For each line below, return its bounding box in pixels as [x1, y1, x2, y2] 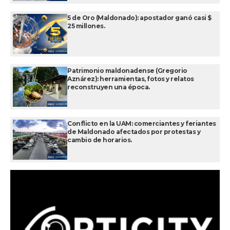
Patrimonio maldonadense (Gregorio [67, 66, 187, 74]
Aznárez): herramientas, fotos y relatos [67, 74, 194, 83]
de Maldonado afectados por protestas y [67, 127, 200, 136]
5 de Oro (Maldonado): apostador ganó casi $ [67, 13, 212, 22]
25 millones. [67, 22, 105, 30]
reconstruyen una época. [67, 83, 150, 91]
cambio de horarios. [67, 136, 132, 144]
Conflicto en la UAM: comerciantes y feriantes [67, 119, 216, 127]
